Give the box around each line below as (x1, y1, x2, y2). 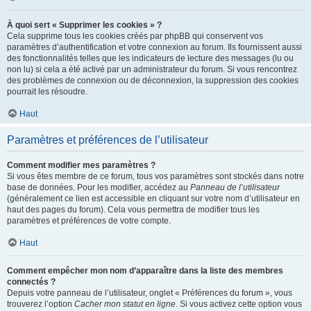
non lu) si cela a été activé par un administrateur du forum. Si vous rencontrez (7, 65, 297, 74)
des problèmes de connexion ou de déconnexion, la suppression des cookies (7, 76, 299, 85)
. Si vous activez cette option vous (176, 299, 302, 309)
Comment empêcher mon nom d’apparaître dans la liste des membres (7, 266, 283, 276)
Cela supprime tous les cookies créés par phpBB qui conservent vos (7, 31, 263, 41)
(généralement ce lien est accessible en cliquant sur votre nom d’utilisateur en (7, 194, 300, 203)
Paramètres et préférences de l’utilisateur (7, 134, 208, 146)
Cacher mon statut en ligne (74, 299, 176, 309)
